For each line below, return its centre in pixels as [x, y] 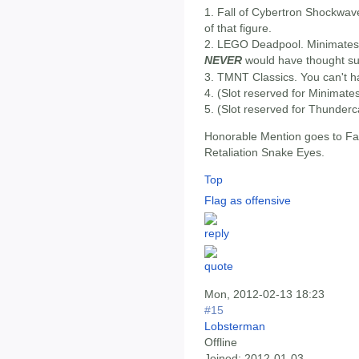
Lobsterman [235, 327]
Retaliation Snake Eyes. [264, 153]
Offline [221, 343]
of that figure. [238, 28]
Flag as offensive [248, 201]
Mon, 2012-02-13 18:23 [264, 294]
